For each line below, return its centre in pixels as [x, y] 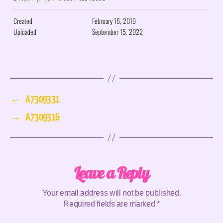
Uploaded [25, 31]
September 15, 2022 [117, 31]
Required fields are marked [110, 204]
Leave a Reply [111, 172]
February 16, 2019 [114, 20]
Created [23, 20]
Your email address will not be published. [111, 193]
